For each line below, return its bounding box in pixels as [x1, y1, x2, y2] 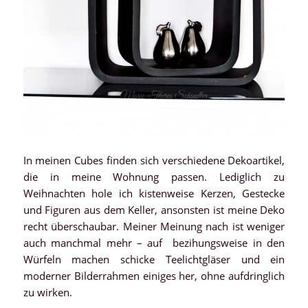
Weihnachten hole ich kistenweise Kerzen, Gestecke [23, 186, 285, 201]
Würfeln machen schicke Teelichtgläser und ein [23, 252, 285, 267]
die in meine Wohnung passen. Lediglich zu [23, 170, 285, 184]
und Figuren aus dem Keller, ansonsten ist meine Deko [23, 203, 285, 217]
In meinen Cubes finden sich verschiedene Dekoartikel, [23, 153, 285, 168]
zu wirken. [23, 285, 72, 300]
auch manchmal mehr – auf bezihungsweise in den [23, 236, 285, 250]
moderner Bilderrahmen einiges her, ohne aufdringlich [23, 269, 285, 283]
